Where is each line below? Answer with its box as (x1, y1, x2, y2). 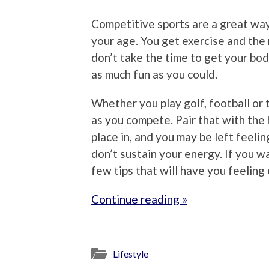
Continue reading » (91, 192, 187, 207)
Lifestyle (113, 248, 148, 259)
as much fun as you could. (91, 67, 217, 82)
